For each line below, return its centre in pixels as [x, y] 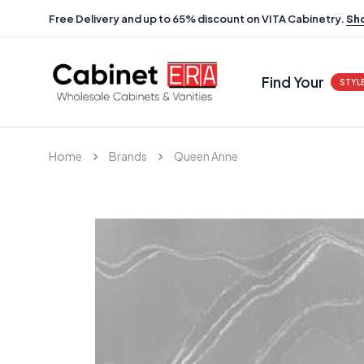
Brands [128, 156]
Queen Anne [206, 156]
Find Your [293, 82]
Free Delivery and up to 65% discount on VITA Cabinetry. [197, 18]
